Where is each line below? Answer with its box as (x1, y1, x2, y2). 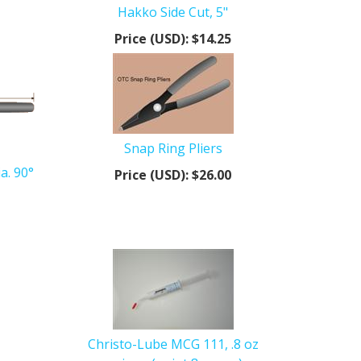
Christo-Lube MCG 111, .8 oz (87, 334, 259, 353)
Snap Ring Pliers (123, 139, 222, 157)
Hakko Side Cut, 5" (118, 2, 229, 21)
